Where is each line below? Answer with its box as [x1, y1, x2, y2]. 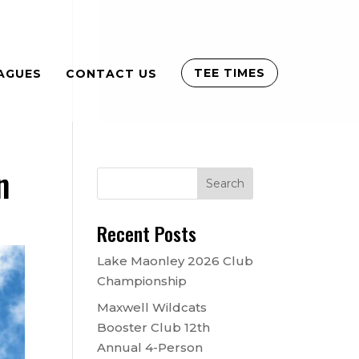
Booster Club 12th [96, 319, 210, 335]
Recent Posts [96, 219, 196, 248]
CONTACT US [65, 66, 157, 81]
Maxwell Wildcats [96, 299, 207, 315]
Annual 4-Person [96, 339, 203, 355]
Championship [96, 273, 187, 288]
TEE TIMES [193, 66, 265, 81]
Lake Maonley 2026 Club [96, 253, 253, 268]
